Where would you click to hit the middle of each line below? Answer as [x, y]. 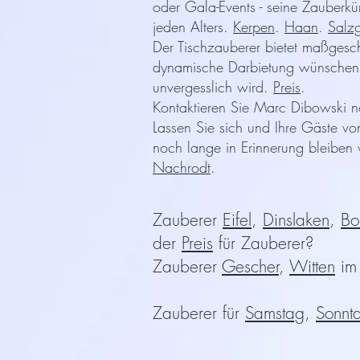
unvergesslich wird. [213, 87]
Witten [312, 266]
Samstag [275, 313]
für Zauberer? [263, 243]
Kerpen [254, 27]
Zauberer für [199, 313]
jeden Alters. [190, 27]
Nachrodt [182, 167]
